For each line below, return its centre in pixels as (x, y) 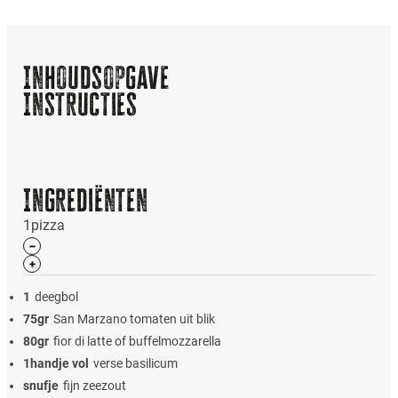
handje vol (60, 363)
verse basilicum (136, 363)
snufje (41, 386)
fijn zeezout (95, 385)
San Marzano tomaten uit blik (135, 318)
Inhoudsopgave (96, 78)
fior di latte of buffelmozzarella (138, 341)
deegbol (57, 296)
